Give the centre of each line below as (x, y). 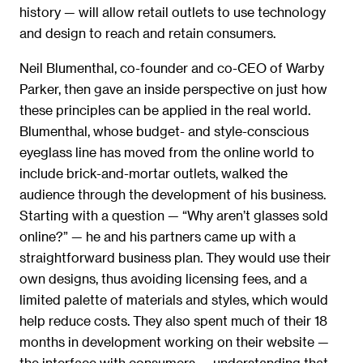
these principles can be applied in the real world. (165, 109)
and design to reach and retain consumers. (147, 33)
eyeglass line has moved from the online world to (167, 152)
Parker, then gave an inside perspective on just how (173, 88)
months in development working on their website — (174, 341)
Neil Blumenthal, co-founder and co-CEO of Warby (172, 67)
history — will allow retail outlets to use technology (173, 12)
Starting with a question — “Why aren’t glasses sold (174, 215)
